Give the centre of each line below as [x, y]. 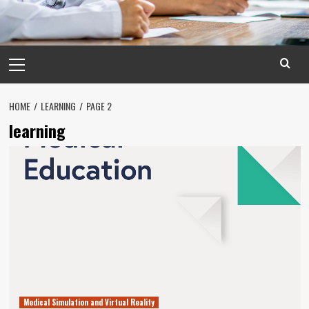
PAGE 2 [99, 106]
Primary [27, 53]
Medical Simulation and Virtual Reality [89, 302]
